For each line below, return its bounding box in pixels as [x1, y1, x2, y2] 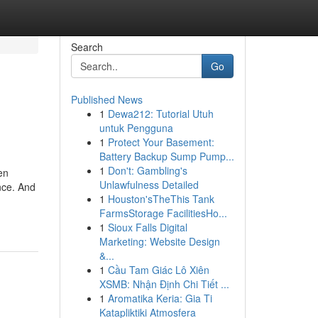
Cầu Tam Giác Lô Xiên [107, 263, 209, 277]
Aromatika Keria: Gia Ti [107, 291, 212, 305]
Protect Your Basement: [107, 135, 214, 149]
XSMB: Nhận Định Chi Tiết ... [99, 277, 229, 291]
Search [70, 40, 103, 54]
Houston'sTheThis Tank [107, 192, 214, 206]
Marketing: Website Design [99, 234, 220, 248]
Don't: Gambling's [107, 163, 187, 177]
